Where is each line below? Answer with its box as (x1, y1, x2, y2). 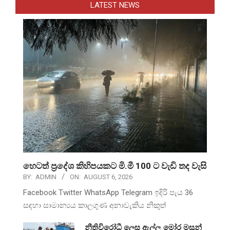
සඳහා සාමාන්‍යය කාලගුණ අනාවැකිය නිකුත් (23, 200, 166, 210)
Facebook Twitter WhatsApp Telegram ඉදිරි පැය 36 (23, 187, 193, 197)
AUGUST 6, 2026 (84, 172, 132, 181)
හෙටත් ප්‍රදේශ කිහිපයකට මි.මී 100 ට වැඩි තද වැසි (23, 160, 206, 171)
